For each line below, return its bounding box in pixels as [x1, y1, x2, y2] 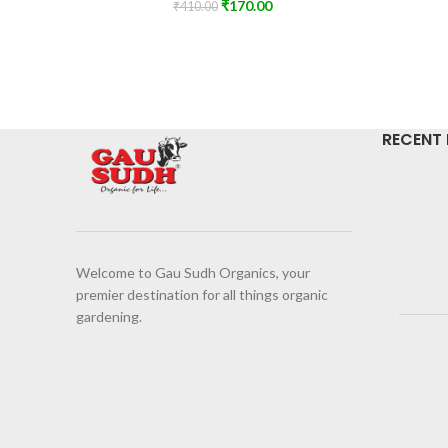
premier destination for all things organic [76, 285, 328, 303]
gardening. [76, 307, 142, 325]
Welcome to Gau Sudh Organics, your [76, 263, 310, 281]
